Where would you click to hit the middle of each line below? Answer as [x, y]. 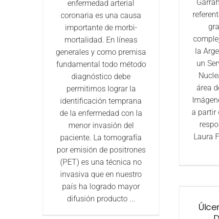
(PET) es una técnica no [101, 162]
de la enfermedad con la [101, 113]
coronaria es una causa [101, 16]
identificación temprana [101, 101]
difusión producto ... [101, 199]
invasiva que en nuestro [101, 175]
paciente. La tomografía [101, 138]
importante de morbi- [101, 28]
